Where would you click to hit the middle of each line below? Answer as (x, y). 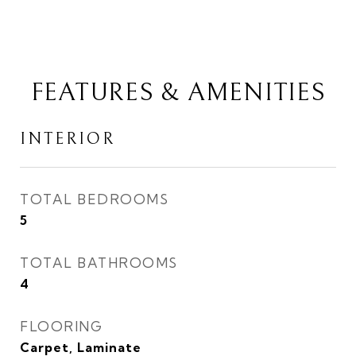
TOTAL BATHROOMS (99, 263)
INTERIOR (68, 139)
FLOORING (61, 326)
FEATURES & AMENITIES (178, 93)
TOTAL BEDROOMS (94, 199)
